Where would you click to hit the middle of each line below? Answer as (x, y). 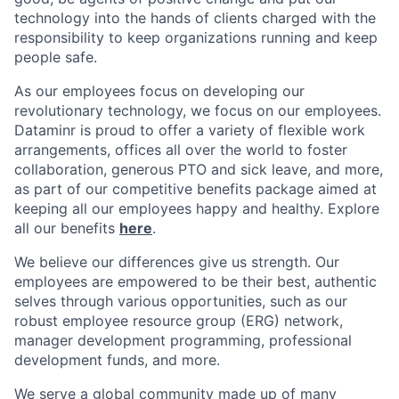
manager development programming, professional (183, 340)
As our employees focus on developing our (159, 90)
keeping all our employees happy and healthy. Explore (197, 208)
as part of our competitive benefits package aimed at (195, 188)
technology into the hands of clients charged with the (195, 17)
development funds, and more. (117, 359)
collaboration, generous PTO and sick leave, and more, (199, 169)
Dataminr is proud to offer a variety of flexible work (190, 130)
